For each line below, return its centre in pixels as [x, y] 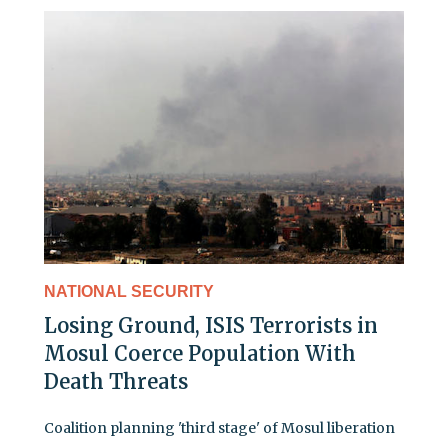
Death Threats [116, 381]
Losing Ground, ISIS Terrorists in [211, 325]
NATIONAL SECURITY [129, 291]
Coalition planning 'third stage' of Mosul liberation [219, 427]
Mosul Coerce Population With [200, 353]
